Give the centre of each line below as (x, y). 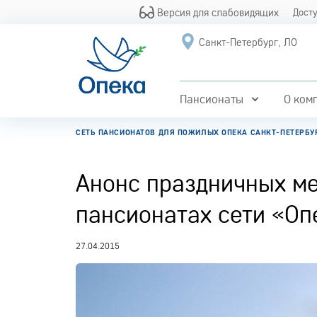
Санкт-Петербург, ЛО (248, 42)
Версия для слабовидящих (217, 12)
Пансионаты (211, 99)
